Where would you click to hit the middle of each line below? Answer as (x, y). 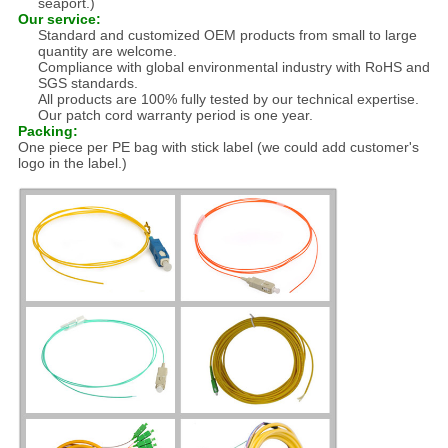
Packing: (47, 131)
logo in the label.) (72, 163)
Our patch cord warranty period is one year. (175, 115)
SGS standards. (87, 83)
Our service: (59, 19)
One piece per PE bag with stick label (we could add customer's (218, 147)
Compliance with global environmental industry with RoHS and (233, 67)
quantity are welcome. (107, 51)
